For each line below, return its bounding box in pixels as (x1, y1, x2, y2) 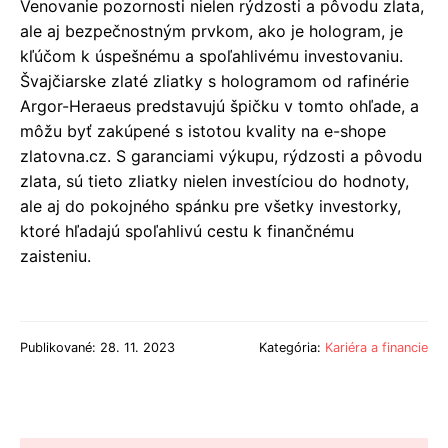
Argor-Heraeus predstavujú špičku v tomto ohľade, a (20, 96, 419, 117)
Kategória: (259, 340, 325, 356)
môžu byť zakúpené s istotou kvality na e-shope (20, 121, 386, 142)
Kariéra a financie (325, 340, 428, 356)
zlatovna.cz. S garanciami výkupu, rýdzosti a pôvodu (20, 146, 422, 167)
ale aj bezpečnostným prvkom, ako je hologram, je (20, 21, 403, 42)
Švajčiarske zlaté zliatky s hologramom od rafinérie (20, 71, 409, 92)
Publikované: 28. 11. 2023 (20, 340, 175, 356)
